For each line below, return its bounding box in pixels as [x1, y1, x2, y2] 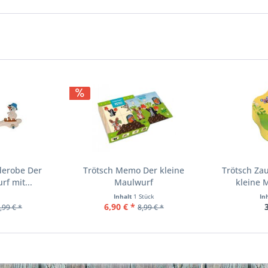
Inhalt [113, 192, 133, 200]
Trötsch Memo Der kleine [83, 165, 185, 176]
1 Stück [133, 192, 154, 200]
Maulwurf [114, 176, 154, 188]
